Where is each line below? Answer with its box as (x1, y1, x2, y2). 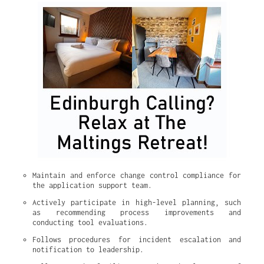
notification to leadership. (32, 245, 144, 254)
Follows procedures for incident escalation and (32, 235, 241, 244)
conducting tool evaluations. (32, 218, 148, 227)
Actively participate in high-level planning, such (32, 198, 241, 207)
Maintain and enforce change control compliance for (32, 171, 241, 180)
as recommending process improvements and (32, 208, 241, 217)
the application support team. (32, 181, 152, 190)
